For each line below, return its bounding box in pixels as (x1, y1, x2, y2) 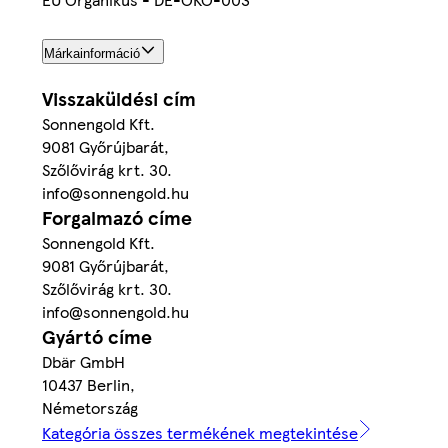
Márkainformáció (44, 46, 140, 62)
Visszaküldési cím (42, 85, 196, 113)
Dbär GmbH (42, 350, 125, 374)
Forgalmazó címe (42, 204, 192, 232)
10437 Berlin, (42, 373, 135, 397)
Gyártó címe (42, 323, 152, 351)
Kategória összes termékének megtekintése (42, 421, 358, 445)
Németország (42, 396, 138, 420)
